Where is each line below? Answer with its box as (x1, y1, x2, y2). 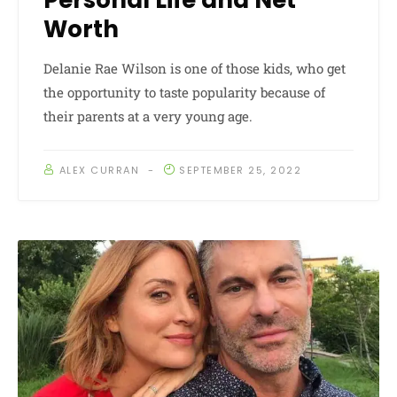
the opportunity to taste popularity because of (43, 83, 325, 102)
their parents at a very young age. (43, 107, 253, 126)
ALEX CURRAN (58, 163, 139, 178)
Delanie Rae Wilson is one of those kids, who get (43, 59, 346, 78)
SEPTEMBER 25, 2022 (179, 163, 301, 178)
